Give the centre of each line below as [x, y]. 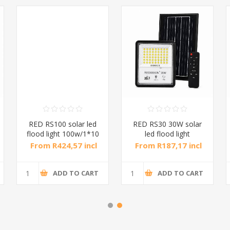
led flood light [167, 133]
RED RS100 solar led [63, 124]
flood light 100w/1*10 [63, 133]
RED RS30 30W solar [167, 124]
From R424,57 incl [64, 145]
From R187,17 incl [168, 145]
